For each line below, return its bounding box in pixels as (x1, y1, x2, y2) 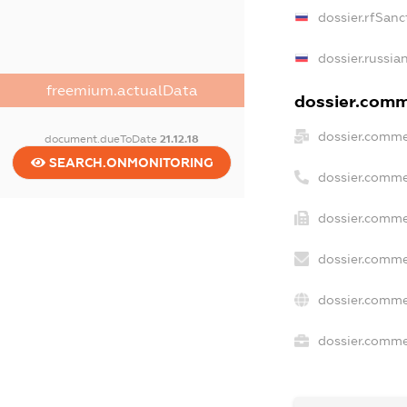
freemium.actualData (45, 82, 198, 98)
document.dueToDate (45, 132, 161, 145)
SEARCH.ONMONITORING (45, 154, 213, 170)
